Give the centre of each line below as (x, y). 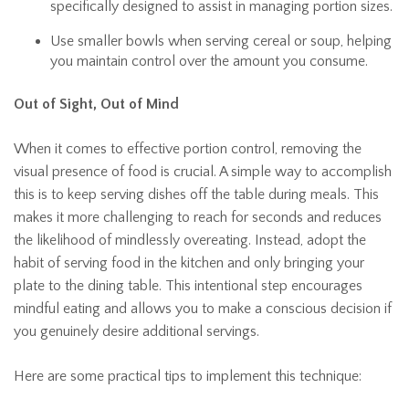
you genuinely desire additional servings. (136, 331)
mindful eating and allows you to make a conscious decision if (203, 309)
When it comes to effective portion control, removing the (188, 149)
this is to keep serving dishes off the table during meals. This (196, 194)
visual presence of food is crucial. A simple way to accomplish (203, 172)
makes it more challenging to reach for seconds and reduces (198, 217)
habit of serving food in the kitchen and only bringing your (189, 263)
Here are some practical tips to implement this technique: (188, 376)
